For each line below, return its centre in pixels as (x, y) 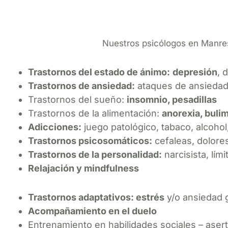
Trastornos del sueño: (77, 99)
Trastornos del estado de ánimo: (99, 72)
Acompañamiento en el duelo (92, 211)
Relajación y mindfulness (83, 168)
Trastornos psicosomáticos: (90, 140)
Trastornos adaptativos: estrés (96, 197)
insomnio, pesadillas (172, 99)
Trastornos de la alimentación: (95, 113)
